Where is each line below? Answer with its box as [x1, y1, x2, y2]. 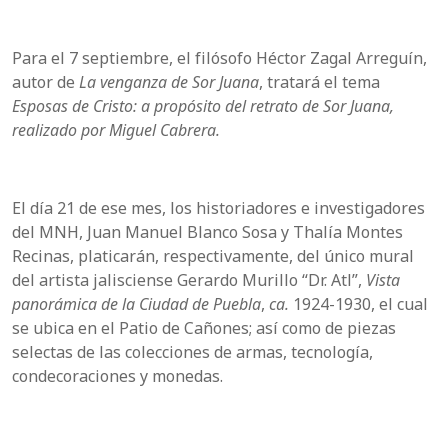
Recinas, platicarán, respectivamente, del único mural [12, 245, 414, 268]
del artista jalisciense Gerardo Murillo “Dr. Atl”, [12, 269, 366, 292]
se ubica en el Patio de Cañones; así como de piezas [12, 317, 396, 340]
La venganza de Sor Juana [79, 71, 259, 94]
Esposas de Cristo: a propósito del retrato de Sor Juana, [12, 95, 394, 118]
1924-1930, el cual [289, 293, 428, 316]
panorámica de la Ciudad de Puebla [12, 293, 261, 316]
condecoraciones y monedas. [12, 365, 223, 388]
